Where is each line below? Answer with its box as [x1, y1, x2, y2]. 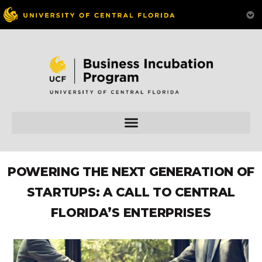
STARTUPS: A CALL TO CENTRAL [26, 185, 236, 200]
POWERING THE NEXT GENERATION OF [7, 164, 255, 180]
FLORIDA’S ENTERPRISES [51, 205, 211, 220]
